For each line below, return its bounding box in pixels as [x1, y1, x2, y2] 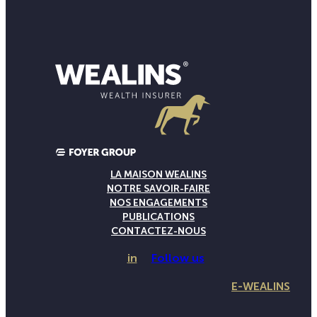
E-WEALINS [231, 279, 290, 294]
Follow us [151, 251, 204, 265]
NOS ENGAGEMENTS [110, 197, 207, 209]
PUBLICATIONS [122, 211, 195, 224]
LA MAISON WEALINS [110, 168, 207, 181]
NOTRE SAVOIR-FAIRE [107, 183, 210, 195]
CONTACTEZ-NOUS [111, 225, 206, 238]
